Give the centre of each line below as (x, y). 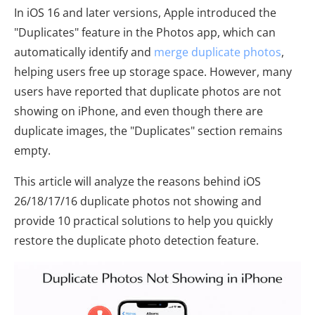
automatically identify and (84, 52)
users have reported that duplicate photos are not (148, 91)
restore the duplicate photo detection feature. (136, 240)
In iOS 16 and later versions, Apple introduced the (145, 13)
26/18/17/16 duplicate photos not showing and (138, 201)
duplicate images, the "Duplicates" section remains (148, 131)
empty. (32, 150)
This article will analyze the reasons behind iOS (137, 181)
